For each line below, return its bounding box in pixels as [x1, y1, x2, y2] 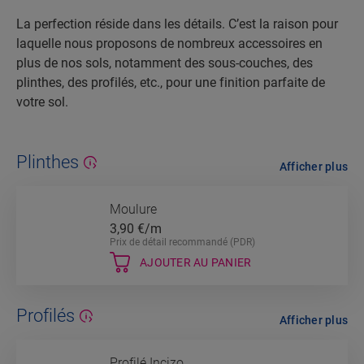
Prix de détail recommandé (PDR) [110, 236, 255, 249]
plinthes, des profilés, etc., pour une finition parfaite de [16, 75, 325, 91]
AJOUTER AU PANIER [140, 255, 252, 269]
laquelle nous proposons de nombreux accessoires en [16, 36, 323, 52]
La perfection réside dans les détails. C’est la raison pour [16, 16, 338, 32]
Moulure [110, 201, 157, 218]
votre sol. [16, 94, 68, 110]
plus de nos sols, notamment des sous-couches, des [16, 55, 313, 71]
